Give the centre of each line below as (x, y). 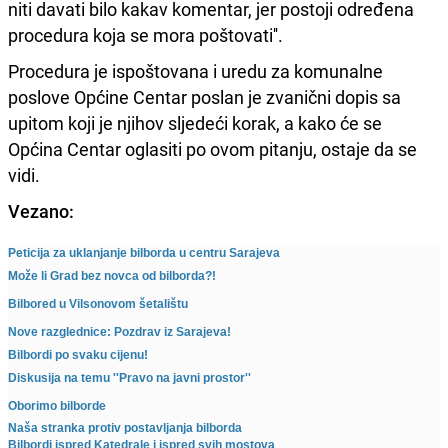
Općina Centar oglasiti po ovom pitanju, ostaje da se (212, 148)
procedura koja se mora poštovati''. (145, 34)
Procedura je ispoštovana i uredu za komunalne (195, 70)
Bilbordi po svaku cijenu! (78, 354)
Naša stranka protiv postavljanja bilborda (125, 427)
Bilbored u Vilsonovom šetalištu (98, 303)
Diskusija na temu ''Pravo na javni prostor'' (129, 377)
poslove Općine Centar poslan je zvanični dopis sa (204, 96)
